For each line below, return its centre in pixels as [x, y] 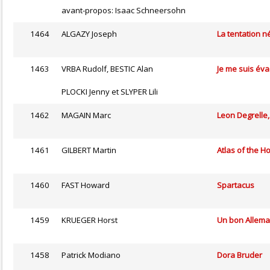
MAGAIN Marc [86, 115]
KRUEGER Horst [89, 220]
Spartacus [236, 185]
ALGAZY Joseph [89, 34]
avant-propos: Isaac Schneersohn [124, 11]
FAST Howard [86, 185]
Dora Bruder [240, 255]
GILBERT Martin [89, 150]
